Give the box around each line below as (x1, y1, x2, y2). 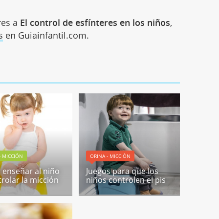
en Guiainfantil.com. (3, 29, 89, 42)
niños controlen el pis (86, 175, 166, 186)
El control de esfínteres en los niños (20, 17, 171, 29)
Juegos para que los (86, 166, 159, 177)
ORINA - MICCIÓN (90, 153, 131, 160)
